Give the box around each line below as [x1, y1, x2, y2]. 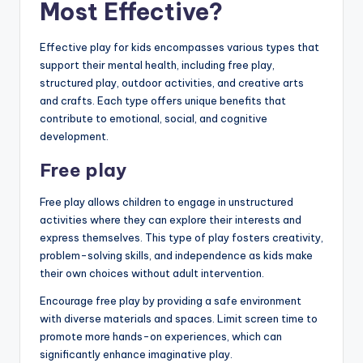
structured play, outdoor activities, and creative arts [40, 75, 304, 89]
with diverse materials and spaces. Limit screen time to [40, 311, 318, 325]
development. [40, 129, 109, 143]
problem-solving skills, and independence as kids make [40, 248, 313, 262]
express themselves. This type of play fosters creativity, [40, 230, 323, 244]
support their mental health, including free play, [40, 58, 275, 71]
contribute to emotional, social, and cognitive [40, 111, 267, 125]
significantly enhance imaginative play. [40, 347, 233, 361]
